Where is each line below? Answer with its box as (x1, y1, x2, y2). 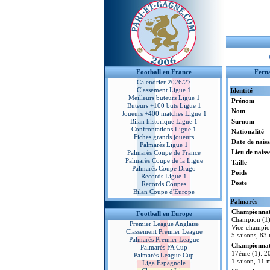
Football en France (136, 68, 192, 75)
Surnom (231, 118, 254, 125)
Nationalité (231, 128, 264, 135)
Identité (230, 87, 253, 94)
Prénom (231, 97, 254, 104)
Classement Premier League (125, 228, 202, 235)
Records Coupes (142, 180, 186, 187)
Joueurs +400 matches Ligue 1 (121, 110, 207, 117)
